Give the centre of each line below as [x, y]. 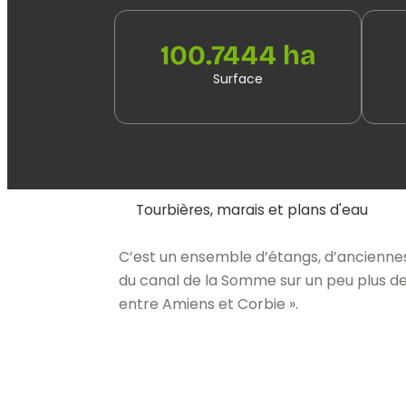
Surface [238, 78]
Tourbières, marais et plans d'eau [252, 209]
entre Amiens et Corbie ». [208, 304]
